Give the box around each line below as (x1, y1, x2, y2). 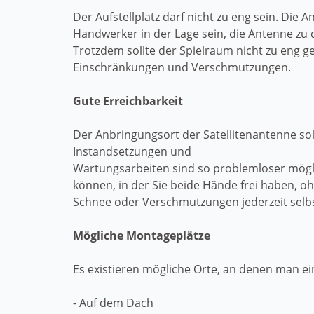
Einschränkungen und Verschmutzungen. (73, 60, 291, 75)
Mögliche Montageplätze (73, 228, 210, 243)
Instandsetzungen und (73, 144, 194, 159)
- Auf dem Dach (73, 295, 153, 310)
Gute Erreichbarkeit (73, 93, 183, 109)
